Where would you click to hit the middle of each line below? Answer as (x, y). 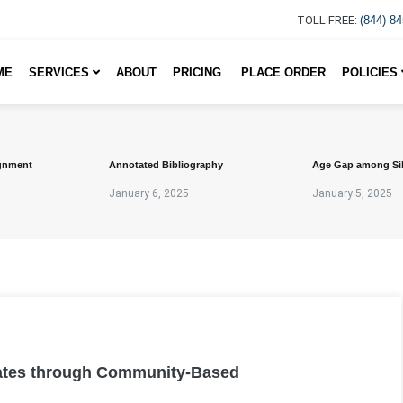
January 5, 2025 (352, 193)
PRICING (199, 72)
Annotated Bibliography (166, 165)
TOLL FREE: (327, 20)
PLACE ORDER (283, 72)
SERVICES (61, 72)
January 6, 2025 (149, 193)
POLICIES (372, 72)
